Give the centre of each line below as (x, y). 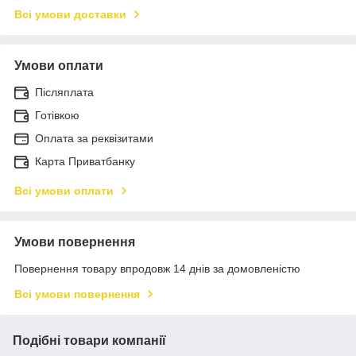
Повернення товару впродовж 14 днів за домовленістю (157, 268)
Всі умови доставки (70, 14)
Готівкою (57, 115)
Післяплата (64, 92)
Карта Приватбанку (85, 161)
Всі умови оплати (64, 190)
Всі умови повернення (77, 294)
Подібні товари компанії (89, 340)
